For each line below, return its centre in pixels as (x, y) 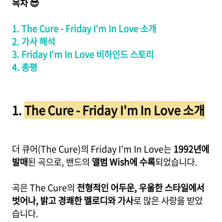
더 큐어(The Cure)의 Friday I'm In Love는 (93, 149)
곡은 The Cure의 (44, 188)
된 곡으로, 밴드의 (60, 162)
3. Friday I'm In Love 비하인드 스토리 (83, 54)
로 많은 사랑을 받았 (168, 200)
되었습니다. (176, 162)
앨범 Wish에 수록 (123, 162)
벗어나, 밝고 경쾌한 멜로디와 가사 (73, 200)
